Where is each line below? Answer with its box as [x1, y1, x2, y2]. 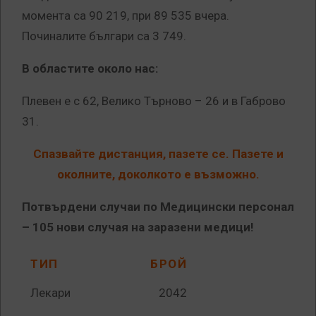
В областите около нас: [22, 61, 158, 76]
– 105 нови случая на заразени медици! [22, 220, 254, 235]
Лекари [30, 286, 71, 300]
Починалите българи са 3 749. [22, 29, 186, 44]
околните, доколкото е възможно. [56, 167, 260, 182]
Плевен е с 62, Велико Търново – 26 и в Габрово [22, 94, 286, 109]
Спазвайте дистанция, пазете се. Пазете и [32, 147, 284, 162]
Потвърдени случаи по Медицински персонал [22, 200, 294, 214]
